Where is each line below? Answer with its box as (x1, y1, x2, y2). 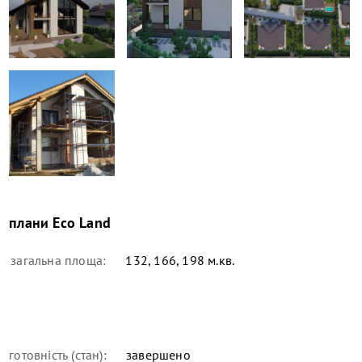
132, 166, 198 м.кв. (122, 251, 235, 268)
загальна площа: (11, 251, 107, 268)
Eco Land (53, 213, 112, 232)
